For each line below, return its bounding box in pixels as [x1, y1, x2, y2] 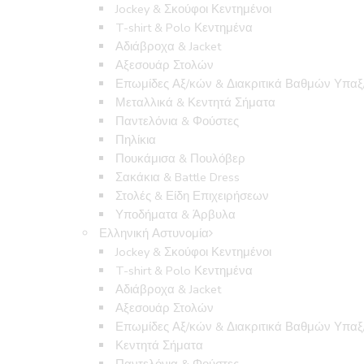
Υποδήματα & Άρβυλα [115, 206, 236, 223]
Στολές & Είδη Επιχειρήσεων [115, 188, 270, 205]
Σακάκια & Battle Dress [115, 169, 240, 186]
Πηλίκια [115, 132, 157, 149]
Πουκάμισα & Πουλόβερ [115, 150, 246, 167]
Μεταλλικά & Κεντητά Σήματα [115, 94, 276, 111]
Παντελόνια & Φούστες [115, 113, 240, 130]
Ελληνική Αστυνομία [99, 225, 210, 242]
